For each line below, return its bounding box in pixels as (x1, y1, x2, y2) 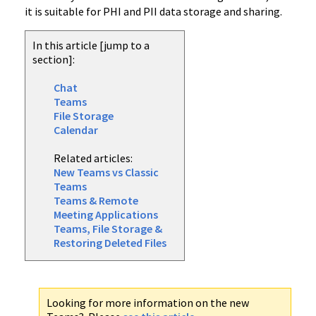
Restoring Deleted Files (54, 236, 166, 250)
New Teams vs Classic (54, 165, 159, 179)
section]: (32, 52, 75, 66)
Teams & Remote (54, 193, 138, 207)
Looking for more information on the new (47, 296, 249, 310)
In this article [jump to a (32, 38, 150, 52)
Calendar (54, 123, 98, 137)
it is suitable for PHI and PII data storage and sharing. (25, 4, 282, 18)
